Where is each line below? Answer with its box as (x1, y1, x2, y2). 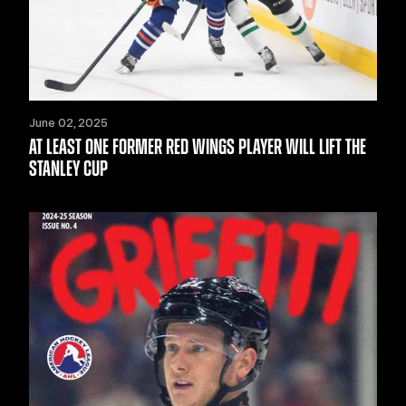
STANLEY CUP (29, 158, 108, 180)
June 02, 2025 (29, 115, 108, 130)
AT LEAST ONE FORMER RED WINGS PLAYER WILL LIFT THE (29, 136, 366, 159)
